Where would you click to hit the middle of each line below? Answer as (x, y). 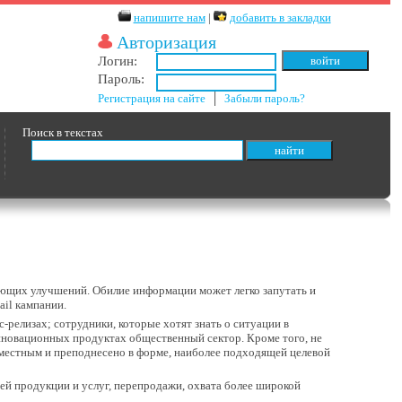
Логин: (118, 61)
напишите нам (169, 17)
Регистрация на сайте (152, 98)
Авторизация (165, 43)
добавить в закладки (280, 17)
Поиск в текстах (63, 132)
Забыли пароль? (265, 98)
